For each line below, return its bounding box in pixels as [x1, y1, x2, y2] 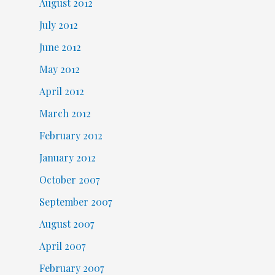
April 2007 [39, 239, 85, 252]
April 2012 [39, 84, 84, 98]
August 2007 [39, 217, 94, 230]
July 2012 [39, 18, 78, 31]
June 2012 [39, 40, 81, 53]
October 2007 [39, 172, 99, 186]
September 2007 [39, 195, 112, 208]
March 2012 [39, 106, 91, 120]
